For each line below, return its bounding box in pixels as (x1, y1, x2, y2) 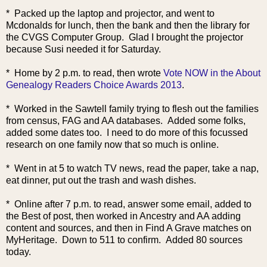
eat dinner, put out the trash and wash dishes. (6, 175, 201, 186)
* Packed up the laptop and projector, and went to (6, 8, 215, 19)
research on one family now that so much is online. (6, 139, 219, 150)
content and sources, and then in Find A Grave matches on (6, 223, 252, 234)
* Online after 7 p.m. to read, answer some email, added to (6, 199, 252, 210)
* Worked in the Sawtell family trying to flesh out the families (6, 104, 259, 114)
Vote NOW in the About (163, 68, 260, 79)
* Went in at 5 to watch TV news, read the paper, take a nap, (6, 163, 259, 174)
